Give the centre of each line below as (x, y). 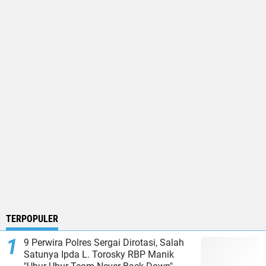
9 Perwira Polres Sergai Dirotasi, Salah (104, 243)
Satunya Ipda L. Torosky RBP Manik (99, 255)
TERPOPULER (32, 219)
